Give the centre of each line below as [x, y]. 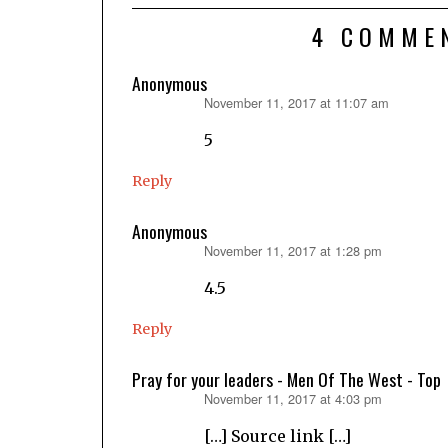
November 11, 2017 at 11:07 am [296, 102]
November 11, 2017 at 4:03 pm [293, 398]
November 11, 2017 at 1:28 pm [293, 250]
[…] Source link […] [277, 435]
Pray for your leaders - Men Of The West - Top [286, 378]
